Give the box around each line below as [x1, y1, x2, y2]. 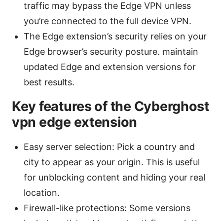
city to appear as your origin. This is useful [24, 157, 200, 168]
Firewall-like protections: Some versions [24, 203, 190, 214]
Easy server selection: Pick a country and [24, 142, 195, 152]
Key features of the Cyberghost [12, 98, 209, 115]
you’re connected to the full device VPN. [24, 16, 191, 27]
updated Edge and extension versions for [24, 62, 196, 73]
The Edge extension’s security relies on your [24, 31, 207, 42]
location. [24, 187, 60, 198]
